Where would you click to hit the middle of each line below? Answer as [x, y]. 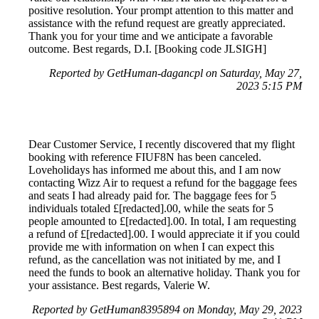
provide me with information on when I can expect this [151, 247]
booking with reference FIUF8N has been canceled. [145, 157]
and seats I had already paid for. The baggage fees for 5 [152, 196]
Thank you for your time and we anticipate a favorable [151, 36]
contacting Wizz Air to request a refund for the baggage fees [163, 183]
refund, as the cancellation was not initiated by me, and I [155, 260]
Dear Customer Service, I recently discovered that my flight [162, 145]
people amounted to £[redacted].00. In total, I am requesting [162, 221]
